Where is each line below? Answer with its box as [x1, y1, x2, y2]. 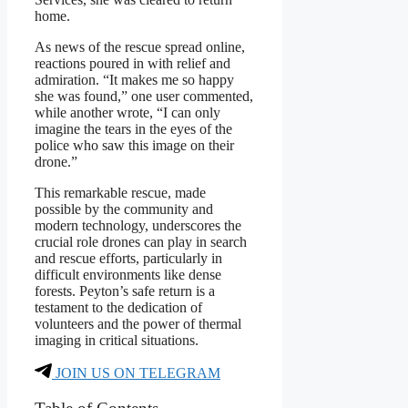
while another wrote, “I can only [35, 105, 220, 121]
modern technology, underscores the [35, 218, 241, 234]
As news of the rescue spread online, [35, 39, 245, 56]
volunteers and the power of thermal [35, 316, 241, 332]
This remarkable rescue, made [35, 185, 206, 201]
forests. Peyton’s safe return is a [35, 283, 215, 300]
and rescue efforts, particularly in [35, 250, 222, 267]
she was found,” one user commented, [35, 88, 253, 105]
